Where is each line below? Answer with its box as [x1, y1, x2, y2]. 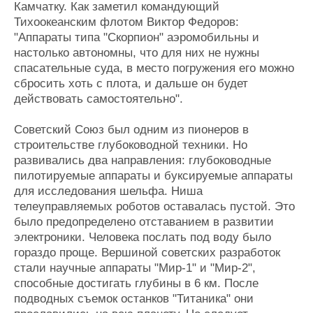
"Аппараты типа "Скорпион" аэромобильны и [14, 31, 259, 44]
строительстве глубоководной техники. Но [14, 138, 247, 152]
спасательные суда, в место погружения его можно [14, 61, 294, 75]
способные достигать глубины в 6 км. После [14, 277, 259, 290]
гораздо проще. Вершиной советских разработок [14, 246, 280, 259]
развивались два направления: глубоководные [14, 154, 271, 167]
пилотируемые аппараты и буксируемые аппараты [14, 169, 293, 182]
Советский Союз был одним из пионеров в [14, 123, 249, 136]
